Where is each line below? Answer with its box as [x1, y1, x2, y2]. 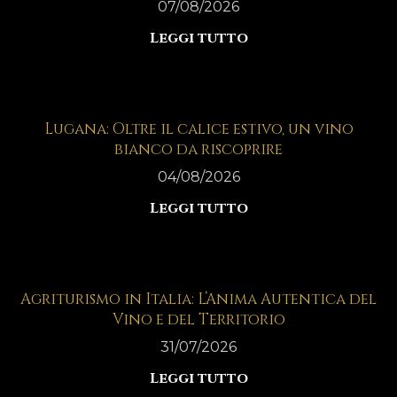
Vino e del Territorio [112, 308, 285, 330]
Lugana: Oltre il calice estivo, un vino [43, 118, 354, 139]
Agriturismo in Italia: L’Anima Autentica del [20, 288, 377, 309]
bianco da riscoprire [114, 138, 283, 160]
